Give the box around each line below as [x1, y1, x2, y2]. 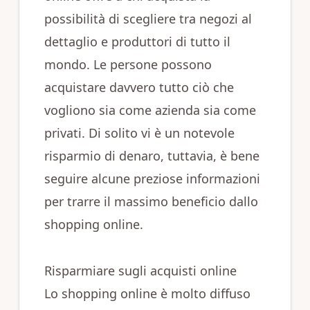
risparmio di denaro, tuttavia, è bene [44, 147, 259, 164]
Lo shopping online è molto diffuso [44, 285, 250, 302]
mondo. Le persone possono [44, 56, 212, 73]
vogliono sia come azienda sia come [44, 102, 256, 118]
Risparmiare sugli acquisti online [44, 262, 237, 279]
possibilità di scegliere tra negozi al [44, 10, 252, 27]
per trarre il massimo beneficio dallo [44, 193, 258, 210]
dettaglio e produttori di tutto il [44, 33, 230, 50]
